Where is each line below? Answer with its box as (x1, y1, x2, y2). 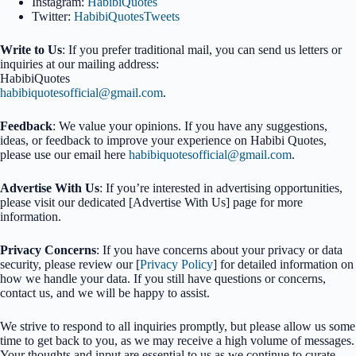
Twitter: (32, 10, 74, 23)
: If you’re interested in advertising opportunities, (99, 181, 342, 195)
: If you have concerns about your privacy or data (96, 243, 342, 257)
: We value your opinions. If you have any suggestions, (52, 119, 327, 133)
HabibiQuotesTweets (74, 10, 180, 23)
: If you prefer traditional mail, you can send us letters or (62, 43, 342, 56)
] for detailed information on (213, 257, 354, 271)
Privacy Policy (140, 257, 213, 271)
